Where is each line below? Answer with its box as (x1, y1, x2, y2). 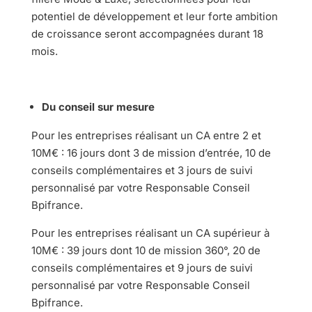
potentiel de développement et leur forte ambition (31, 9, 278, 23)
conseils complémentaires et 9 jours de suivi (31, 260, 253, 274)
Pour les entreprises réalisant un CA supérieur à (31, 226, 270, 240)
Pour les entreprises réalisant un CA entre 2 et (31, 128, 261, 142)
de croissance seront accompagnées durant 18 (31, 26, 263, 40)
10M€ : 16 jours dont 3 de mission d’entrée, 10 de (31, 146, 271, 159)
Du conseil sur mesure (41, 100, 155, 114)
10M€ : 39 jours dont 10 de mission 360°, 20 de (31, 243, 260, 257)
